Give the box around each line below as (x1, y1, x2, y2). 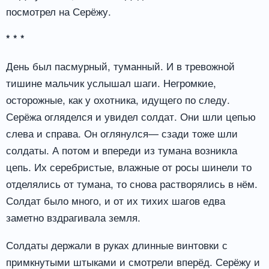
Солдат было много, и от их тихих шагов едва (6, 193, 225, 208)
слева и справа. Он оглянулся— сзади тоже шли (6, 125, 238, 141)
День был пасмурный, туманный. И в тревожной (6, 58, 235, 74)
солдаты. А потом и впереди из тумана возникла (6, 142, 237, 158)
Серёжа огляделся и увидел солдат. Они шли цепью (6, 109, 256, 124)
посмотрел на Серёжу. (6, 3, 111, 19)
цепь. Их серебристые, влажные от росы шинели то (6, 159, 252, 175)
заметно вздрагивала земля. (6, 210, 141, 225)
